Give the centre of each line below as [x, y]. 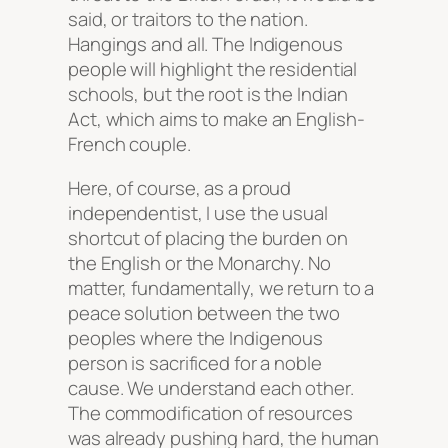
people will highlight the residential [213, 69]
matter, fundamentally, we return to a [221, 287]
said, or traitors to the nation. [188, 19]
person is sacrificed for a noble [195, 362]
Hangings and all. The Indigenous [205, 44]
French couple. [129, 144]
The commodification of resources [210, 412]
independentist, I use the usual [198, 212]
